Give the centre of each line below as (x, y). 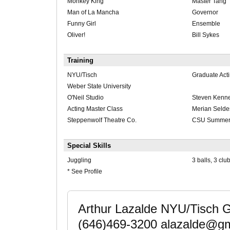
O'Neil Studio (85, 98)
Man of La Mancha (93, 13)
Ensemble (206, 24)
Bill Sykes (205, 35)
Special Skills (89, 146)
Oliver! (76, 35)
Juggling (79, 160)
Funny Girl (81, 24)
